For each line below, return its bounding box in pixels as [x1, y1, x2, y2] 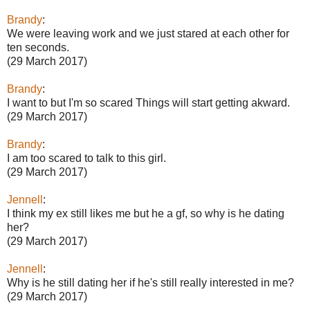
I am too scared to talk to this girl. [7, 152, 166, 164]
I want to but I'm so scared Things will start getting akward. [7, 96, 290, 109]
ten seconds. [7, 41, 69, 53]
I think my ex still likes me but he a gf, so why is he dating [7, 207, 284, 219]
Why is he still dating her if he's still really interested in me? [7, 276, 294, 289]
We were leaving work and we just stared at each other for [7, 27, 289, 39]
